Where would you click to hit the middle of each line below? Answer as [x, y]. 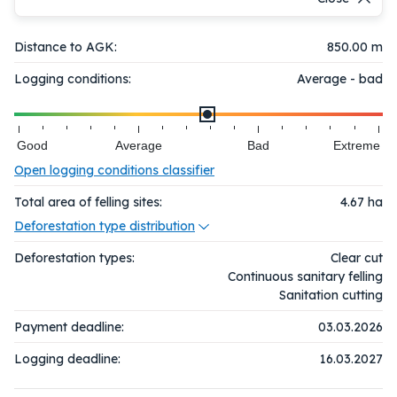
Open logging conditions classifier [114, 170]
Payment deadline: [69, 327]
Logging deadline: [67, 358]
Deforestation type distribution [105, 226]
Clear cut [357, 257]
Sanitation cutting [331, 295]
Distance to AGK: [66, 47]
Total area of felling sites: [88, 202]
